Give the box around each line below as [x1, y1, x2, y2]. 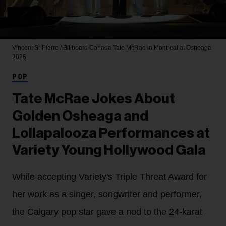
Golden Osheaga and [12, 108, 148, 123]
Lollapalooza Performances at [12, 126, 210, 140]
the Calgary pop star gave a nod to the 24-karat [12, 206, 202, 217]
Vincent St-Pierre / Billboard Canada [12, 44, 113, 51]
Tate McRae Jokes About [12, 91, 175, 106]
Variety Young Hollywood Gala [12, 143, 206, 157]
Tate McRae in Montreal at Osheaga [113, 44, 211, 51]
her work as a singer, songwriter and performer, [12, 189, 202, 199]
